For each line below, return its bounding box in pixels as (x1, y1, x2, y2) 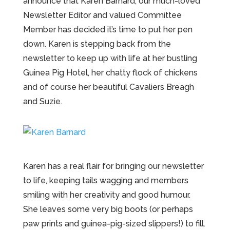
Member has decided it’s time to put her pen (23, 25, 193, 35)
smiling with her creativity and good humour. (23, 190, 190, 200)
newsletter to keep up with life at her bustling (23, 53, 197, 64)
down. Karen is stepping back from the (23, 39, 171, 49)
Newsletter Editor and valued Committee (23, 10, 182, 21)
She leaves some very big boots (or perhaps (23, 204, 193, 215)
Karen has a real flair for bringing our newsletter (23, 161, 204, 171)
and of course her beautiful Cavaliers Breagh (23, 82, 194, 92)
